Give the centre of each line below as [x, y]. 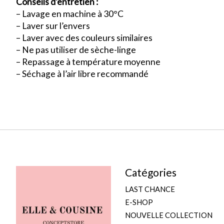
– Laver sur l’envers [53, 26]
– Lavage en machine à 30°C [70, 14]
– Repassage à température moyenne [88, 62]
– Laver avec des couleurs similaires [84, 38]
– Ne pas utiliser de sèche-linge [76, 50]
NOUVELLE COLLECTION [168, 215]
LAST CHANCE [150, 189]
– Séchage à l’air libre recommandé [82, 74]
